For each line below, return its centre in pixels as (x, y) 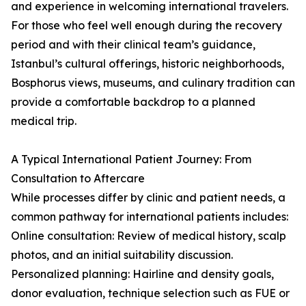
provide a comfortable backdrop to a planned (133, 102)
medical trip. (44, 121)
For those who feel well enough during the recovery (147, 26)
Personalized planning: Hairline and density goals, (142, 274)
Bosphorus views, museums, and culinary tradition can (153, 83)
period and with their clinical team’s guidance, (133, 45)
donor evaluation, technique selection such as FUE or (150, 293)
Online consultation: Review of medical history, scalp (149, 236)
